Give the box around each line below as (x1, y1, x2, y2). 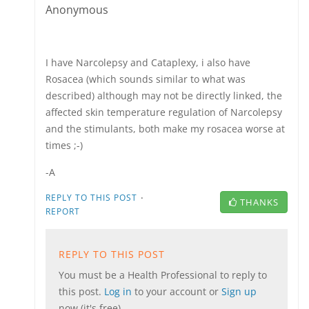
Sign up (221, 285, 257, 298)
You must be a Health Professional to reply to (58, 268, 267, 281)
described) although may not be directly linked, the (45, 89, 282, 102)
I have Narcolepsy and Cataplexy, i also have (45, 56, 250, 69)
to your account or (134, 285, 221, 298)
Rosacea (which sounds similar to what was (45, 72, 246, 86)
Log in (103, 285, 134, 298)
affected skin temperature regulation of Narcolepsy (45, 106, 282, 119)
